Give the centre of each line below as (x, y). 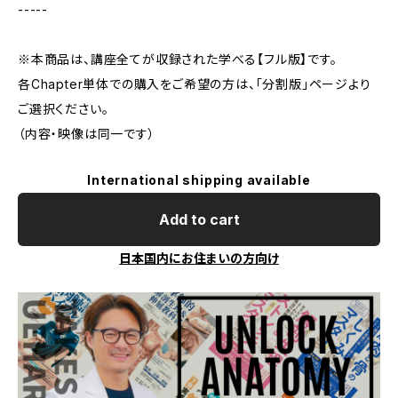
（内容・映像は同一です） (87, 134)
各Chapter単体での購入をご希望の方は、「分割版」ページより (195, 84)
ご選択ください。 (64, 109)
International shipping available (199, 180)
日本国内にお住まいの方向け (199, 258)
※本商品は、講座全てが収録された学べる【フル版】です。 (178, 59)
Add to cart (199, 219)
